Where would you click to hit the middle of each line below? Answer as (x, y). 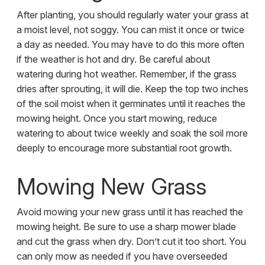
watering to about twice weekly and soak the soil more (132, 133)
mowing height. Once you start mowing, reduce (117, 119)
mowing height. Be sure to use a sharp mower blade (126, 227)
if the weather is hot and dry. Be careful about (113, 59)
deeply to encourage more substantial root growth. (124, 148)
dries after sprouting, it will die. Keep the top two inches (132, 89)
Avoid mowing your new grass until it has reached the (130, 212)
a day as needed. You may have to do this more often (130, 45)
